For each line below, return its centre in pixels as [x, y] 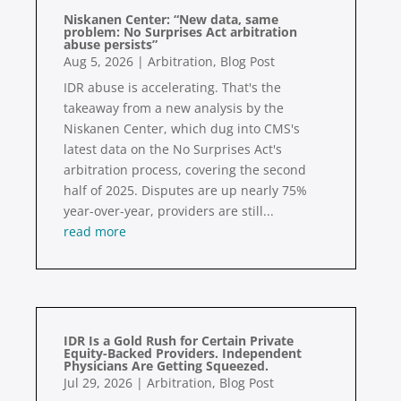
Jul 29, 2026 [98, 383]
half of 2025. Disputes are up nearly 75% [185, 191]
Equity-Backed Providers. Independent [183, 354]
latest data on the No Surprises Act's [173, 149]
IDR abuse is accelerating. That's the [172, 88]
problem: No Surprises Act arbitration [180, 32]
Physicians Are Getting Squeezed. [166, 366]
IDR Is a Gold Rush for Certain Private [179, 341]
